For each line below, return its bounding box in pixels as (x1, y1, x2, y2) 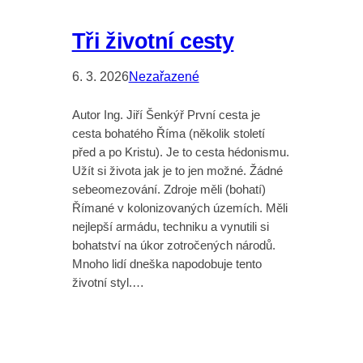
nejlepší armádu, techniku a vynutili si (71, 220, 269, 233)
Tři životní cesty (71, 28, 234, 53)
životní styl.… (71, 275, 144, 289)
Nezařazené (128, 69, 199, 83)
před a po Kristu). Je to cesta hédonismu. (71, 145, 289, 159)
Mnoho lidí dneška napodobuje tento (71, 257, 262, 271)
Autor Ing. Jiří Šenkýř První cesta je (71, 108, 260, 122)
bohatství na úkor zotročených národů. (71, 238, 275, 252)
